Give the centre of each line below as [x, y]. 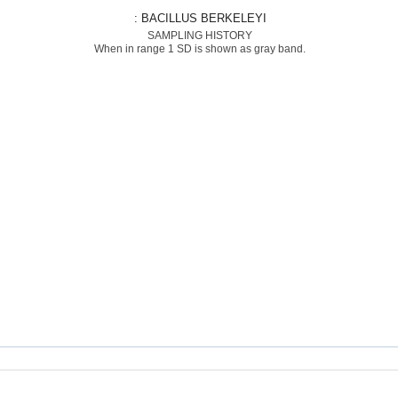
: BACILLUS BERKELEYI [203, 18]
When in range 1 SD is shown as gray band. [199, 49]
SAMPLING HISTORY [199, 36]
